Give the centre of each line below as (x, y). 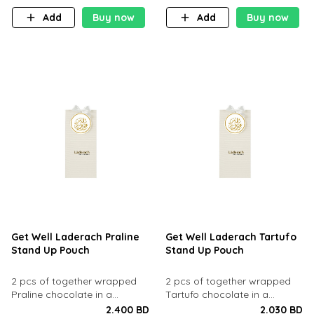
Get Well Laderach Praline (75, 237)
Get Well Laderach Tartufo (231, 237)
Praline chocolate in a (61, 294)
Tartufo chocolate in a (217, 294)
